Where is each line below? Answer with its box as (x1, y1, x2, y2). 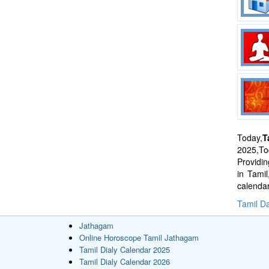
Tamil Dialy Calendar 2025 (79, 243, 170, 255)
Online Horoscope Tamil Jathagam (79, 231, 199, 243)
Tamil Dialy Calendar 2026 (79, 255, 170, 267)
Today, (237, 131, 262, 144)
